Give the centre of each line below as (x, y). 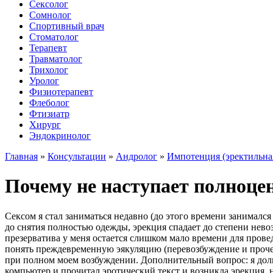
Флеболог (49, 103)
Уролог (44, 81)
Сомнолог (50, 15)
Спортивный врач (67, 26)
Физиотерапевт (61, 92)
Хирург (45, 125)
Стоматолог (54, 37)
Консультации (77, 156)
